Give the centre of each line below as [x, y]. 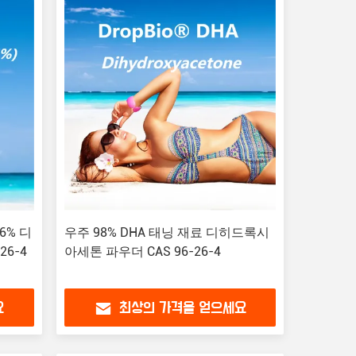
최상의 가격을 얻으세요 [182, 309]
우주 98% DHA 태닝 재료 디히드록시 [166, 232]
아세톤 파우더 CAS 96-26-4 [142, 252]
